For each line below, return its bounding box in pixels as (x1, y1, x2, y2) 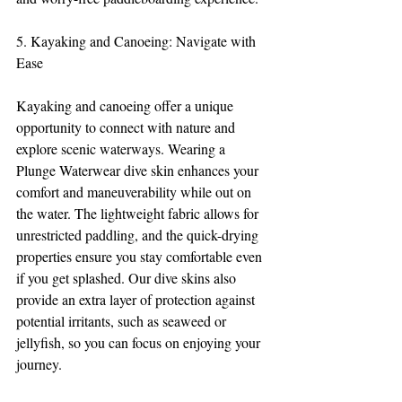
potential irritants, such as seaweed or (16, 311, 230, 331)
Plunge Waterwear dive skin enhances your (16, 161, 262, 180)
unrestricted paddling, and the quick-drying (16, 225, 262, 245)
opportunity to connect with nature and (16, 118, 239, 137)
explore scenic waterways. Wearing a (16, 139, 229, 159)
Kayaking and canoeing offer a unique (16, 96, 237, 116)
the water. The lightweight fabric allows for (16, 204, 262, 223)
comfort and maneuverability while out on (16, 182, 255, 202)
